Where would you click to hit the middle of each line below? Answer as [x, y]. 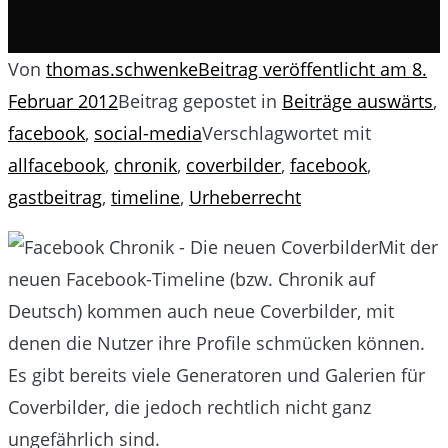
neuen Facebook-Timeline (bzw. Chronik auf [191, 278]
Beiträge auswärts [357, 100]
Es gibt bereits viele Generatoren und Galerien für [216, 374]
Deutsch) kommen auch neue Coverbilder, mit [201, 310]
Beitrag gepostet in [200, 100]
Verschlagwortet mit [286, 132]
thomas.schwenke [122, 68]
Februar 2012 [63, 100]
